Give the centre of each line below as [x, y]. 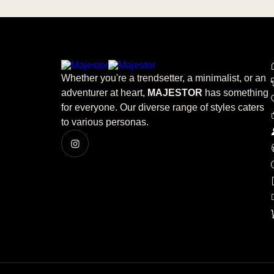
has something [235, 93]
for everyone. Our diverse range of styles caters [163, 107]
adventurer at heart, [104, 93]
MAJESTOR [175, 93]
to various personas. [105, 122]
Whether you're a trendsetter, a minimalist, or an [164, 78]
